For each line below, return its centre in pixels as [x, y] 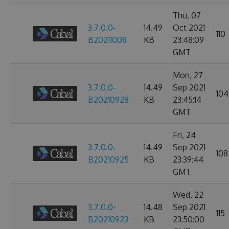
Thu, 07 [187, 15]
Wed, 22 [188, 195]
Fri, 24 [184, 135]
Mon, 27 [188, 75]
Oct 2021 [189, 28]
